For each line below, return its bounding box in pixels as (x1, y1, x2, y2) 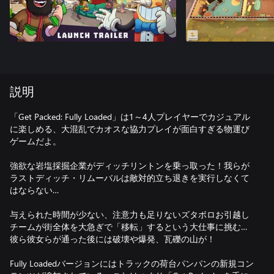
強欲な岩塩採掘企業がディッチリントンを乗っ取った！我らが (10, 160, 250, 171)
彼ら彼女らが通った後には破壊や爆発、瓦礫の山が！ (10, 233, 215, 245)
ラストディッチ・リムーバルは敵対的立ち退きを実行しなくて (10, 172, 250, 183)
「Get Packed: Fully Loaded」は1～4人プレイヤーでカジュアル (10, 111, 250, 122)
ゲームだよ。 (10, 135, 61, 147)
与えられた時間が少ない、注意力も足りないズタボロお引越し (10, 209, 250, 220)
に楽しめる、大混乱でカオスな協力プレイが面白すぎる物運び (10, 123, 250, 135)
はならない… (10, 184, 59, 196)
